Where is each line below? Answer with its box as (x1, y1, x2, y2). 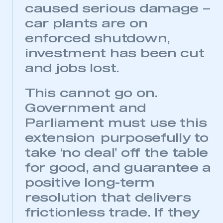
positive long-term (25, 177, 155, 189)
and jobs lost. (25, 63, 120, 75)
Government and (25, 103, 147, 114)
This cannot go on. (25, 88, 158, 100)
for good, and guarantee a (25, 162, 211, 174)
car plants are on (25, 18, 148, 30)
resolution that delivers (25, 192, 191, 204)
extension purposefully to (25, 132, 209, 144)
